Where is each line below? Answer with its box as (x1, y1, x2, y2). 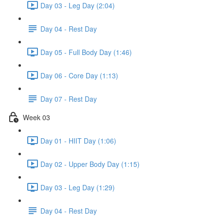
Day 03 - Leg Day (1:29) (40, 182, 115, 192)
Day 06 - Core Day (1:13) (40, 70, 118, 80)
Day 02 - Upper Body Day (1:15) (40, 159, 140, 169)
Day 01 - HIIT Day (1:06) (40, 135, 116, 145)
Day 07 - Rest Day (40, 93, 97, 104)
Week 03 (23, 112, 50, 122)
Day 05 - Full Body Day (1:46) (40, 47, 132, 57)
